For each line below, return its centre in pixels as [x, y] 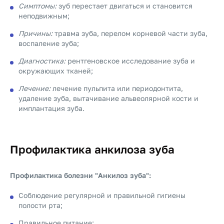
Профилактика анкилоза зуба [92, 149]
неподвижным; [44, 16]
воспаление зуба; [49, 43]
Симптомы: [37, 6]
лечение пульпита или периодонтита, [117, 88]
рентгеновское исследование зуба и [130, 61]
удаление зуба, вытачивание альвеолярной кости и [108, 98]
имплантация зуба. [51, 108]
